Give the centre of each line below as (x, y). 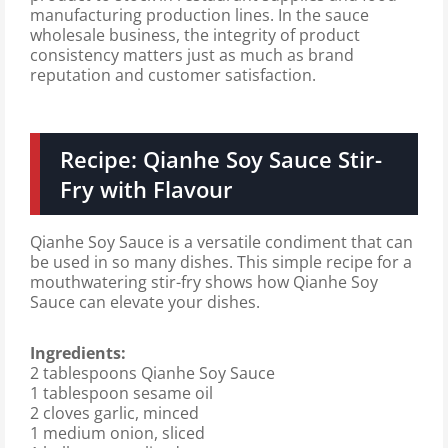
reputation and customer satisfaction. (173, 75)
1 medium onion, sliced (117, 432)
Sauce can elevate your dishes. (145, 301)
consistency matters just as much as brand (192, 55)
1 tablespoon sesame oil (121, 392)
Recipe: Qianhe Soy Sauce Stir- (220, 159)
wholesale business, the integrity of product (195, 35)
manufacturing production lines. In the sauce (199, 15)
